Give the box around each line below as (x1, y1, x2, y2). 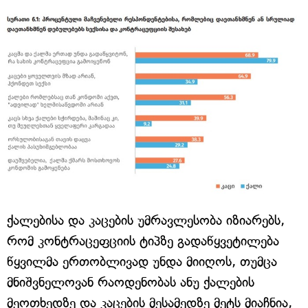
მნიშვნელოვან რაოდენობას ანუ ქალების (7, 274, 254, 290)
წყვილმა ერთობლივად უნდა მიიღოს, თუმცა (7, 253, 277, 269)
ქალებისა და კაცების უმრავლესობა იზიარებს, (7, 212, 285, 228)
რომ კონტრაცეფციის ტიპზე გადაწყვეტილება (7, 232, 279, 249)
